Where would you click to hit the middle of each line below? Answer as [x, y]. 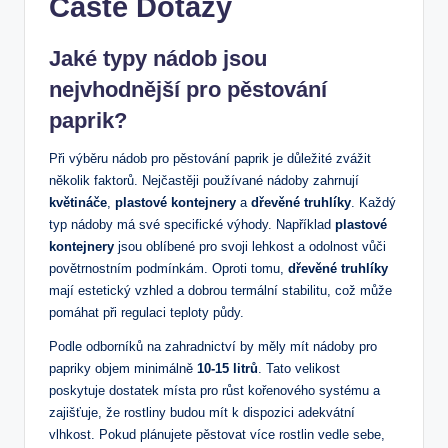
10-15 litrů [227, 369]
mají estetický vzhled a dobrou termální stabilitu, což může [220, 291]
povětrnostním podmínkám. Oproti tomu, [168, 269]
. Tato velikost [299, 369]
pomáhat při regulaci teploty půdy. [146, 313]
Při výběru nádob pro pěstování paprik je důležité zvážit [210, 159]
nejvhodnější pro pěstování [188, 90]
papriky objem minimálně [123, 369]
